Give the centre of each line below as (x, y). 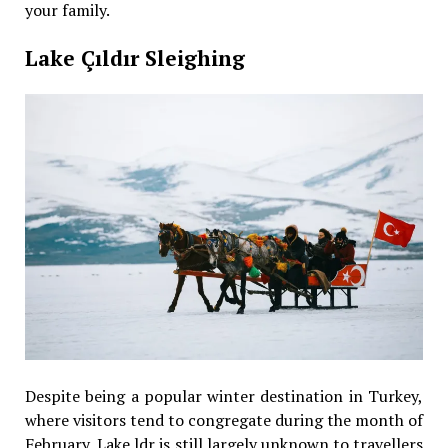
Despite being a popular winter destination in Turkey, (224, 395)
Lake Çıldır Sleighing (134, 58)
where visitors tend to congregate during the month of (224, 419)
